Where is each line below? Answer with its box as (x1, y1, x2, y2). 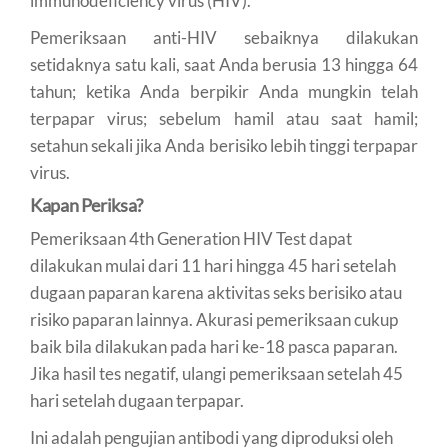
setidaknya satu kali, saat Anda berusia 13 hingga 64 (30, 53, 418, 75)
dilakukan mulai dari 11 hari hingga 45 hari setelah (30, 254, 396, 276)
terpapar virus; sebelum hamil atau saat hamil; (30, 107, 418, 129)
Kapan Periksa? (30, 193, 143, 216)
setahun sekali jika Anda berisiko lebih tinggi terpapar (30, 134, 418, 156)
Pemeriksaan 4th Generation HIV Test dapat (30, 227, 352, 249)
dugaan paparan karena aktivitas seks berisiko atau (30, 281, 402, 303)
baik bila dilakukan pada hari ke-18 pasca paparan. (30, 335, 398, 357)
